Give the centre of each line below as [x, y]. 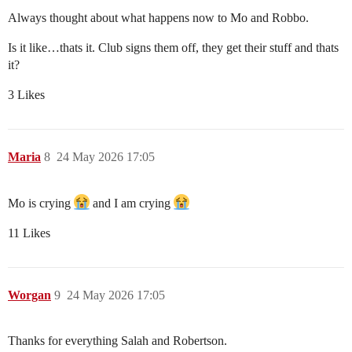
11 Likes [29, 233]
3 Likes [26, 95]
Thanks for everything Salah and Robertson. [117, 341]
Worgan [29, 295]
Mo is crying [41, 203]
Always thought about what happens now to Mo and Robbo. [158, 18]
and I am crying [132, 203]
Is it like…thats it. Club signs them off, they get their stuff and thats [173, 48]
